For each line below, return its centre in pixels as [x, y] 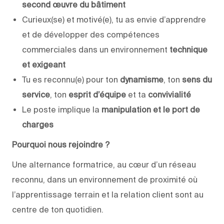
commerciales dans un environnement [96, 49]
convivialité [169, 94]
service [36, 94]
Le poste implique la [62, 109]
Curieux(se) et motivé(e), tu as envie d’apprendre [114, 19]
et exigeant [44, 64]
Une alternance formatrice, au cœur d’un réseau [104, 164]
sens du [197, 79]
